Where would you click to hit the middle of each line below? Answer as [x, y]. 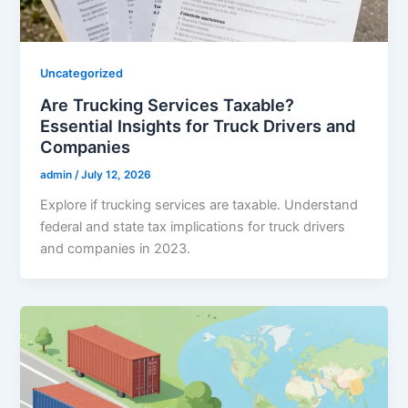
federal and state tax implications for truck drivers [193, 226]
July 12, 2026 [117, 174]
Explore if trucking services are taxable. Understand [199, 204]
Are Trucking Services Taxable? [168, 104]
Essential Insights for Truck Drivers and [198, 125]
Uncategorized [82, 74]
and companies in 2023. [116, 248]
